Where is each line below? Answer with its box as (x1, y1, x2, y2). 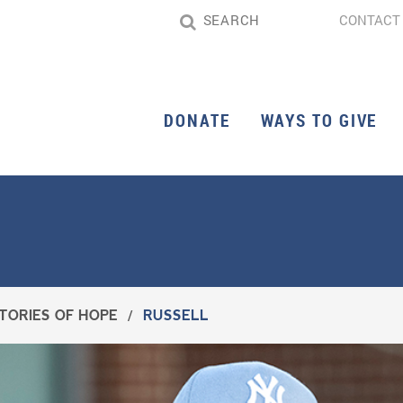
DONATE (164, 109, 230, 132)
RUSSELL (143, 308, 209, 323)
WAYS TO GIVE (260, 109, 378, 132)
